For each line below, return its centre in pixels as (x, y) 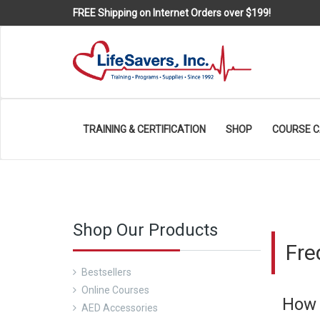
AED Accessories (120, 307)
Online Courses (115, 290)
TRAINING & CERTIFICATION (144, 129)
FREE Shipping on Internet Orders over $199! (172, 13)
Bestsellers (106, 272)
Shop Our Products (145, 230)
